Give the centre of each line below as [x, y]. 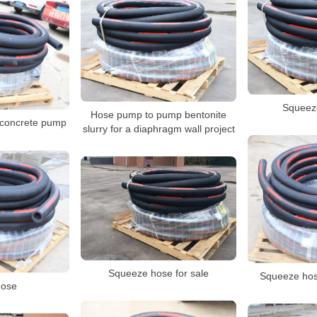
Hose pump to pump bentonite [158, 114]
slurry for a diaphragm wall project [158, 128]
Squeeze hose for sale [158, 273]
